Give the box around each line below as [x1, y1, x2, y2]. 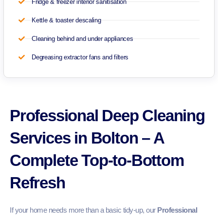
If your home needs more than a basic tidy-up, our [10, 205, 157, 214]
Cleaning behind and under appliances [32, 35, 133, 42]
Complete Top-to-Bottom [10, 151, 184, 169]
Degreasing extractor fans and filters [32, 53, 129, 61]
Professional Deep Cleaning [10, 106, 205, 125]
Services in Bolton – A [10, 128, 164, 147]
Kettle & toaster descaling [32, 16, 101, 24]
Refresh [10, 173, 65, 192]
